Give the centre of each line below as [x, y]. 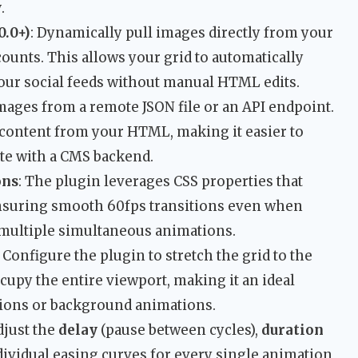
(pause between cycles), [179, 330]
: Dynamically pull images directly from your [182, 33]
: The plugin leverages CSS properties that [161, 182]
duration [292, 330]
